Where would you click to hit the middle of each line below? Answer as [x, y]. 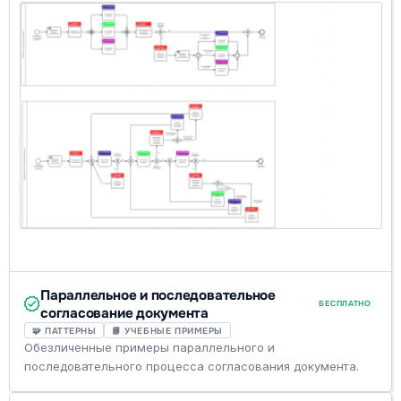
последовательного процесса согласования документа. [192, 367]
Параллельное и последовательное [158, 295]
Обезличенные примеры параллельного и [150, 348]
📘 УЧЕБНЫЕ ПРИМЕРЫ [168, 330]
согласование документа [125, 313]
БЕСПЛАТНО [345, 303]
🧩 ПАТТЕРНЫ [64, 330]
